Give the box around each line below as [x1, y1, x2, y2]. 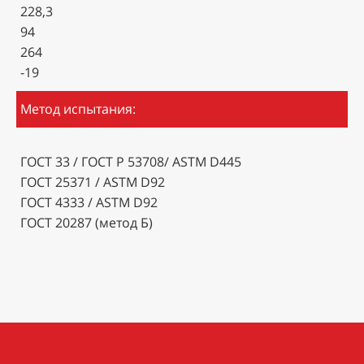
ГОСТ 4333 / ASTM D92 [20, 193, 158, 211]
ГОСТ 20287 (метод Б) [20, 213, 153, 232]
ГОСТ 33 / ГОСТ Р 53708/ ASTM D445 [20, 152, 241, 171]
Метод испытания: [20, 99, 136, 118]
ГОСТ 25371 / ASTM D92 [20, 172, 165, 191]
